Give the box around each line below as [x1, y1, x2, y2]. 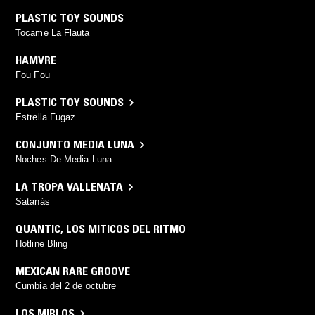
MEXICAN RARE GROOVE [15, 264, 130, 278]
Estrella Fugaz [15, 112, 76, 123]
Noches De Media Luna [15, 154, 112, 165]
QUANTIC [15, 221, 60, 236]
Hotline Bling [15, 238, 68, 250]
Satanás [15, 196, 50, 207]
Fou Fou [15, 70, 50, 81]
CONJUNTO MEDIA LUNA [15, 137, 134, 152]
